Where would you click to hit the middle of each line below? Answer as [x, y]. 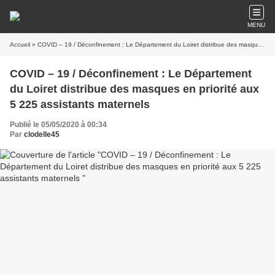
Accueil [20, 45]
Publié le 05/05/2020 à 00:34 [58, 125]
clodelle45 [42, 134]
